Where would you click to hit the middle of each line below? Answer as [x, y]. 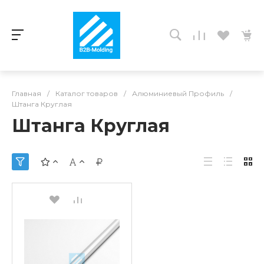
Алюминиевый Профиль [178, 93]
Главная [27, 93]
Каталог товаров [87, 93]
